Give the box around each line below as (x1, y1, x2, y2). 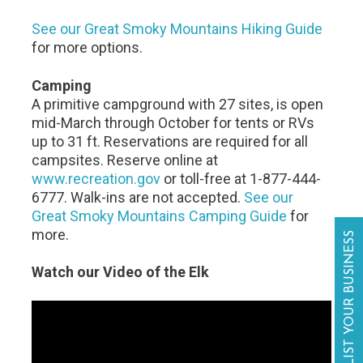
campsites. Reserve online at (32, 152, 219, 169)
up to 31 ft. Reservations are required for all (32, 133, 309, 150)
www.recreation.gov (32, 170, 161, 187)
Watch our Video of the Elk (32, 263, 210, 280)
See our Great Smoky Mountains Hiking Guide (32, 20, 323, 37)
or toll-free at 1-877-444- (160, 170, 322, 187)
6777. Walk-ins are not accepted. (32, 189, 245, 206)
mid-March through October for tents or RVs (32, 114, 315, 131)
